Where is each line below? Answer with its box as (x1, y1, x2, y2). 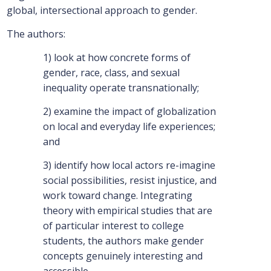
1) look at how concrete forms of (42, 51, 191, 65)
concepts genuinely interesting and (42, 249, 203, 263)
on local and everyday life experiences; (42, 120, 215, 134)
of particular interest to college (42, 219, 184, 233)
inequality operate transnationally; (42, 81, 199, 95)
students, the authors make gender (42, 234, 204, 248)
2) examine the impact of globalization (42, 105, 216, 119)
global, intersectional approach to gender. (6, 4, 197, 18)
